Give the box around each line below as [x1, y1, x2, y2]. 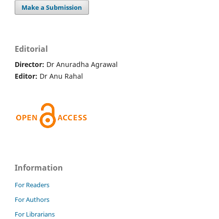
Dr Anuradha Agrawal [46, 60, 118, 69]
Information [15, 162, 63, 174]
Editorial [15, 44, 48, 55]
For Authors [15, 195, 49, 204]
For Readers [15, 180, 49, 190]
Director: [15, 60, 46, 69]
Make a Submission [22, 3, 83, 12]
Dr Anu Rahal [40, 71, 83, 81]
